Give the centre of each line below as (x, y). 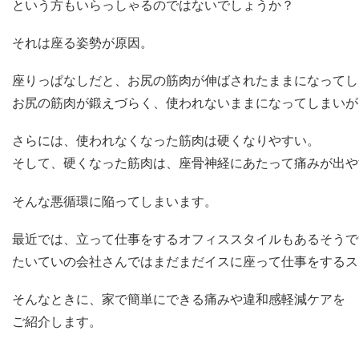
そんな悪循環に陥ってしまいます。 (115, 201)
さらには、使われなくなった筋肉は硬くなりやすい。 (166, 141)
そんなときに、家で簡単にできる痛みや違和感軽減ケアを (179, 299)
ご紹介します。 (57, 321)
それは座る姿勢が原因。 (83, 42)
